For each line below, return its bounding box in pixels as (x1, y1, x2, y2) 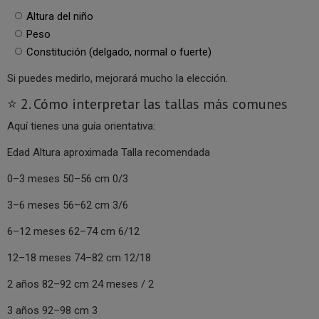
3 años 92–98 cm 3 (7, 304, 98, 318)
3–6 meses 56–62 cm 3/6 (7, 199, 128, 212)
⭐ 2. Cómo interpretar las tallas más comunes (7, 95, 288, 114)
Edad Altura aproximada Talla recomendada (7, 146, 210, 159)
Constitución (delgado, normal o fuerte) (26, 46, 211, 59)
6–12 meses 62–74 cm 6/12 (7, 225, 140, 239)
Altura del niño (26, 10, 93, 23)
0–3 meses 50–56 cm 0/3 (7, 172, 128, 186)
